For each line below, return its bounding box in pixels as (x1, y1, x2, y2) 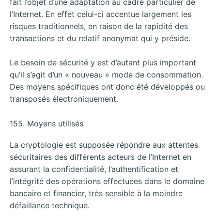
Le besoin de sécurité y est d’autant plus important (10, 58, 196, 68)
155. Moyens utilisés (10, 118, 83, 128)
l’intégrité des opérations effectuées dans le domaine (10, 176, 204, 186)
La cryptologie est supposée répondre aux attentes (10, 139, 198, 150)
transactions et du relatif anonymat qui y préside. (10, 33, 190, 43)
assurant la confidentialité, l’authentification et (10, 164, 178, 174)
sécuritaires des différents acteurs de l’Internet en (10, 152, 191, 162)
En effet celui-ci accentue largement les (46, 9, 191, 19)
